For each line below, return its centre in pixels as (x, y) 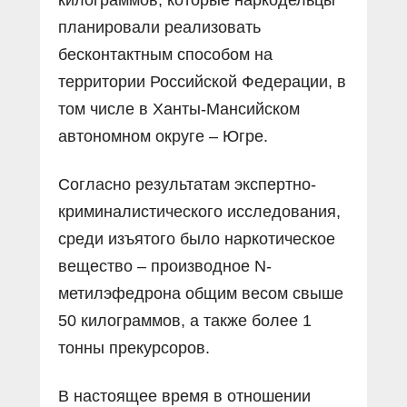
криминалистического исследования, (199, 211)
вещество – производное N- (165, 266)
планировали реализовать (159, 27)
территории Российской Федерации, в (202, 81)
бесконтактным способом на (165, 54)
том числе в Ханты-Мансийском (179, 109)
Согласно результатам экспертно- (187, 184)
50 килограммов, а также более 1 (185, 320)
